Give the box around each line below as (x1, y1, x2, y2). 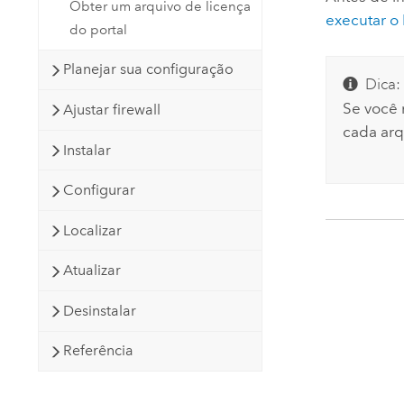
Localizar (63, 221, 123, 239)
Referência (63, 342, 134, 360)
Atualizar (63, 262, 122, 280)
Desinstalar (63, 301, 137, 319)
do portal (69, 21, 128, 38)
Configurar (63, 181, 136, 199)
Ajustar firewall (63, 100, 161, 118)
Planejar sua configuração (63, 60, 234, 78)
